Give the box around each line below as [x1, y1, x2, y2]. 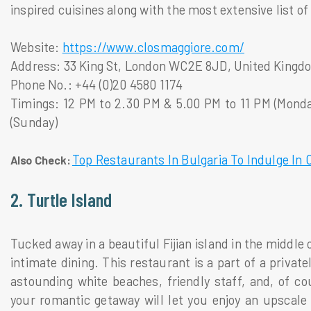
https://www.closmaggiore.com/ [62, 39, 244, 55]
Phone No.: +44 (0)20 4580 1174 [10, 76, 183, 92]
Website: [10, 39, 62, 55]
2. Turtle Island [10, 187, 112, 210]
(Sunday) [10, 114, 58, 130]
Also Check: [10, 153, 72, 167]
